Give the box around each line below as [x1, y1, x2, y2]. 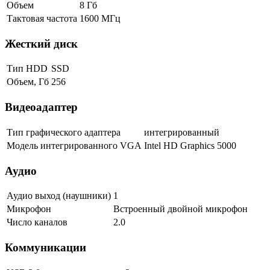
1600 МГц [80, 13, 121, 24]
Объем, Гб [7, 77, 49, 87]
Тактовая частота [7, 13, 77, 24]
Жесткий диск [5, 37, 78, 50]
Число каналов [7, 217, 67, 228]
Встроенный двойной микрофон [113, 204, 248, 215]
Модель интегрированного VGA [7, 140, 142, 151]
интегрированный [144, 127, 219, 137]
